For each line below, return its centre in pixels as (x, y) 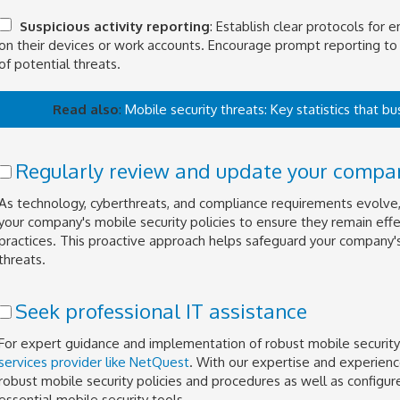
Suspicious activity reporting (114, 26)
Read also (86, 109)
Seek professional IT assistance (161, 311)
